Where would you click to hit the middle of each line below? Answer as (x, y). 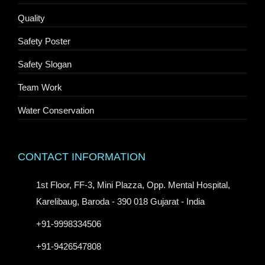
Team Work (40, 88)
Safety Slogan (45, 64)
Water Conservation (56, 111)
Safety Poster (44, 41)
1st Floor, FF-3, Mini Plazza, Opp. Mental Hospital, (133, 185)
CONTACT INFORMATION (82, 157)
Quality (31, 18)
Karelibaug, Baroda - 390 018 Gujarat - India (120, 202)
